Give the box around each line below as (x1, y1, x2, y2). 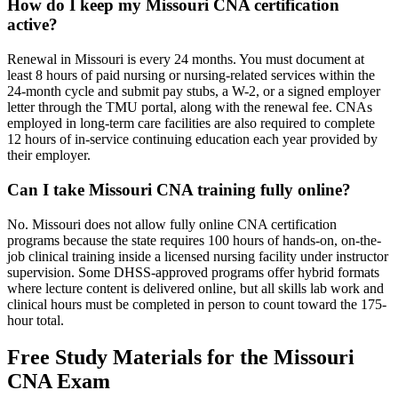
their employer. (7, 147, 91, 163)
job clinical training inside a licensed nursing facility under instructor (7, 248, 388, 264)
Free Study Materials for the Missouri (7, 346, 354, 370)
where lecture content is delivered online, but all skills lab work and (7, 280, 384, 296)
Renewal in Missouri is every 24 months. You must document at (7, 52, 364, 68)
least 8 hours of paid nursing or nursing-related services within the (7, 68, 375, 84)
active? (7, 15, 58, 35)
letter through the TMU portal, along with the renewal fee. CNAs (7, 99, 372, 115)
